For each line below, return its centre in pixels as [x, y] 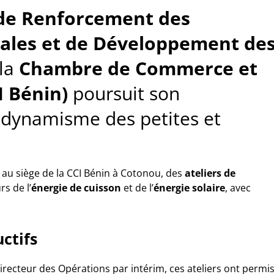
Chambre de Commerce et [138, 68]
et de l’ [137, 188]
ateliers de [210, 173]
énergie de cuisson [76, 188]
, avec [238, 188]
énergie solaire [189, 188]
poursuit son [124, 93]
